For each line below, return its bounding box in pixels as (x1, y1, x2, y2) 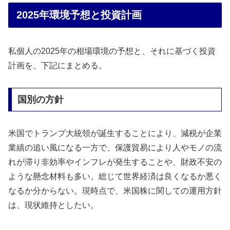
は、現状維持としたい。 (8, 200, 99, 209)
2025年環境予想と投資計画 (16, 9, 142, 21)
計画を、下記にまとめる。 (8, 61, 107, 70)
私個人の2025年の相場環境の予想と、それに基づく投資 (8, 47, 216, 56)
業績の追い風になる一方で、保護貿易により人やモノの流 (8, 143, 222, 152)
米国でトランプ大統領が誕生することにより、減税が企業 (8, 128, 222, 138)
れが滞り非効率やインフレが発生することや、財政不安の (8, 157, 222, 166)
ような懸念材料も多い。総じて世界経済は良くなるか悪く (8, 171, 222, 181)
